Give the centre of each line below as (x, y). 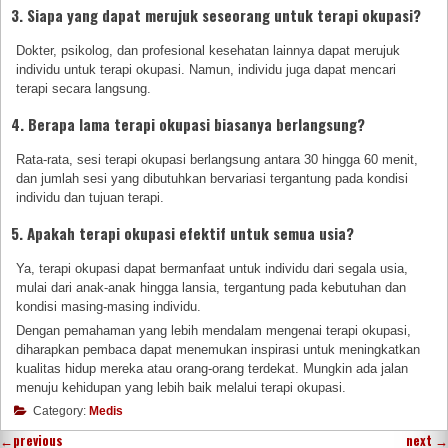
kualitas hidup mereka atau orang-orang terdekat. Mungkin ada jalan (212, 368)
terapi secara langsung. (84, 88)
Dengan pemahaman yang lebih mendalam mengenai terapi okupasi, (214, 330)
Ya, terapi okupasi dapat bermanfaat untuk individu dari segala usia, (212, 268)
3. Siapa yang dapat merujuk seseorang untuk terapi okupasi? (216, 15)
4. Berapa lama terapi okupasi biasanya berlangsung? (188, 123)
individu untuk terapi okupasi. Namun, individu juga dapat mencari (206, 69)
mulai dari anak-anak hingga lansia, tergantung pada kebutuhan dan (211, 287)
